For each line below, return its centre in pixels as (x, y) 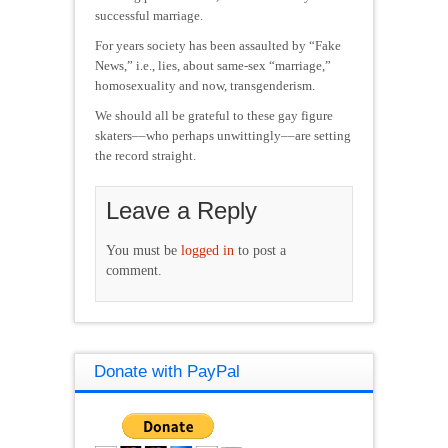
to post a (260, 250)
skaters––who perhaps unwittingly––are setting (223, 135)
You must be (143, 250)
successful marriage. (149, 15)
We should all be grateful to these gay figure (214, 115)
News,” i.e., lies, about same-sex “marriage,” (213, 65)
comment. (134, 270)
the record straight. (145, 155)
